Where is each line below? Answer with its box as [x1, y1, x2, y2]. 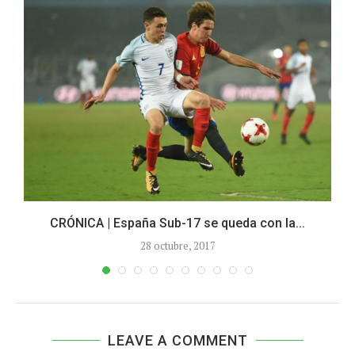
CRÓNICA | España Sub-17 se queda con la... [50, 216, 305, 231]
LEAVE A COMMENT [107, 332, 248, 349]
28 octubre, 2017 [139, 239, 216, 254]
